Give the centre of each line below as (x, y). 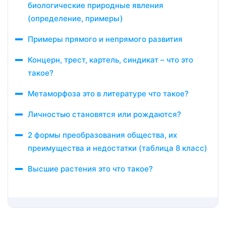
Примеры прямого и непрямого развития (105, 39)
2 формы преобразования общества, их (102, 135)
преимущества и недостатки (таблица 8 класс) (118, 148)
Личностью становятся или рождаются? (104, 114)
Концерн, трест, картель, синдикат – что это (110, 60)
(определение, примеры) (75, 18)
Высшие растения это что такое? (90, 169)
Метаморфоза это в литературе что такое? (108, 94)
